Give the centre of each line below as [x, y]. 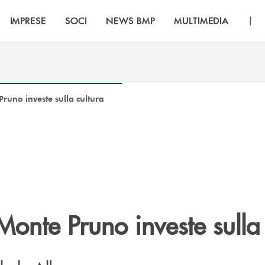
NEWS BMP [130, 20]
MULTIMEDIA [201, 20]
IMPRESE [28, 20]
